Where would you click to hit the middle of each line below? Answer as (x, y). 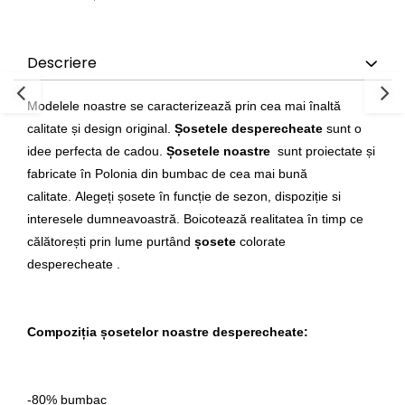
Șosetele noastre (218, 151)
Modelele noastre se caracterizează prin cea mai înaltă (184, 106)
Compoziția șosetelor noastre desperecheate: (168, 332)
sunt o (342, 128)
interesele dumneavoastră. (105, 219)
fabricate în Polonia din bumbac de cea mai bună (167, 174)
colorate (261, 241)
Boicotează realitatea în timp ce (273, 219)
